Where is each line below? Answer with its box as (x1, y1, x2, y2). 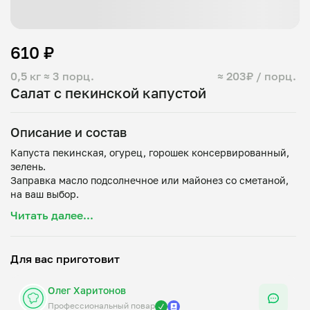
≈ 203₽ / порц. (217, 69, 296, 83)
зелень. (10, 161, 46, 172)
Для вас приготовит (10, 252, 120, 266)
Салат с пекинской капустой (10, 84, 206, 101)
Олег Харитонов (48, 284, 126, 296)
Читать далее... (10, 208, 93, 222)
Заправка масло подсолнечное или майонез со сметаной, (10, 174, 289, 186)
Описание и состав (10, 125, 127, 140)
